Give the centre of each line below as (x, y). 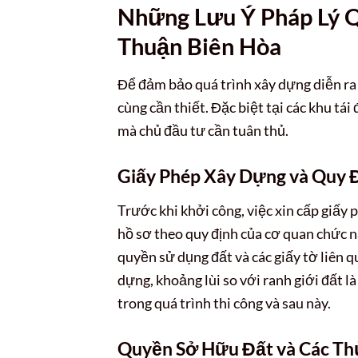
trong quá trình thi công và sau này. (224, 303)
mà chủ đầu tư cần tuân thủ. (203, 130)
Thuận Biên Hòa (199, 46)
